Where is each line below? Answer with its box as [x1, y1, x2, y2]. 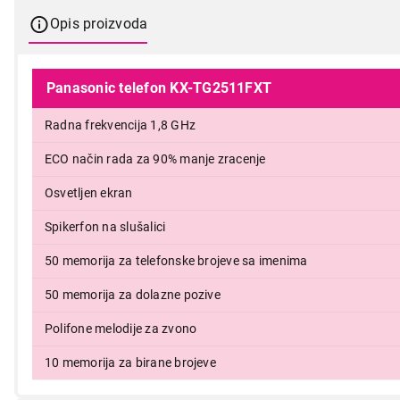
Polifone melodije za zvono [45, 321, 197, 336]
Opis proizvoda [50, 14, 148, 32]
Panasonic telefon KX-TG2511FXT [46, 79, 272, 96]
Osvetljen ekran [45, 185, 133, 200]
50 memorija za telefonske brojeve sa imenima [45, 253, 308, 268]
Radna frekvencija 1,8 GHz [45, 117, 196, 132]
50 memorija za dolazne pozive [45, 287, 221, 302]
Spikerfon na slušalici [45, 219, 166, 234]
